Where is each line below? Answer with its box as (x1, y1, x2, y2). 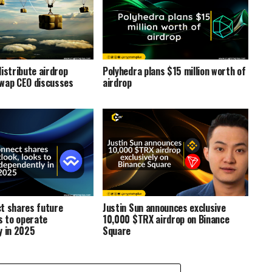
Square (103, 223, 131, 239)
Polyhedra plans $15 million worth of (103, 64, 246, 79)
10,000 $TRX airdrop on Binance (103, 212, 229, 227)
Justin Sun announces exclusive (103, 200, 226, 216)
